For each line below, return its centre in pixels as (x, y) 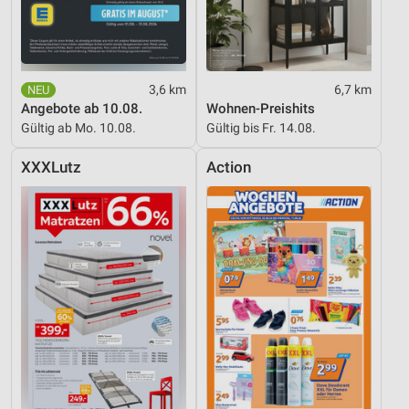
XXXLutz (51, 167)
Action (229, 167)
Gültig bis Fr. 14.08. (261, 127)
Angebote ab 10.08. (82, 108)
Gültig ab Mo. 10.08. (79, 127)
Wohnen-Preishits (261, 108)
